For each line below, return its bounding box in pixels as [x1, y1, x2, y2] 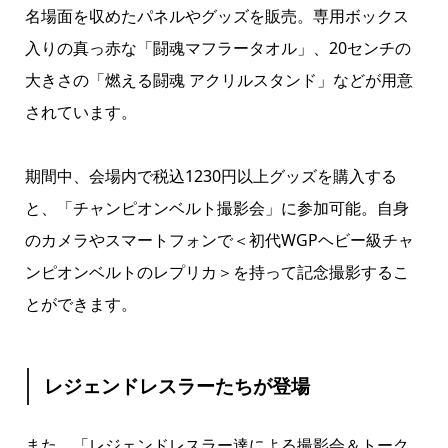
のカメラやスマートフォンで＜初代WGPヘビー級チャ [24, 228, 414, 251]
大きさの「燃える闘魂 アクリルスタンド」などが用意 [24, 68, 413, 91]
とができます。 [24, 292, 137, 315]
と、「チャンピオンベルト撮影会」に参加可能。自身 [24, 196, 409, 219]
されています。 [24, 100, 137, 123]
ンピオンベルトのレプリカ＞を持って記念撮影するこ [24, 260, 409, 283]
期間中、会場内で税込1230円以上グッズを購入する [24, 164, 397, 187]
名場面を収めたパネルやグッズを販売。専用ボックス [24, 4, 409, 27]
